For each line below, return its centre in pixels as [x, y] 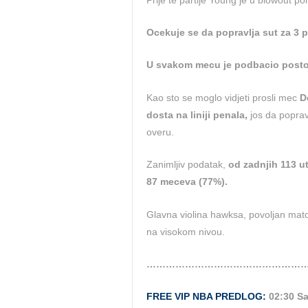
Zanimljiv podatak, [187, 165]
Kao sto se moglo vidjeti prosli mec [223, 97]
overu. [160, 132]
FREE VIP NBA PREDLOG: [206, 297]
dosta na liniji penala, [197, 114]
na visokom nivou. [186, 231]
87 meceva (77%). [187, 182]
